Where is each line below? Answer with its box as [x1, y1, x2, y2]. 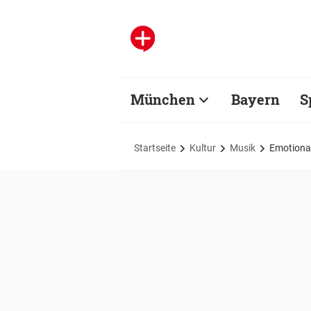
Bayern [231, 90, 280, 108]
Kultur [190, 142, 216, 153]
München [131, 90, 195, 108]
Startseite [134, 142, 176, 153]
